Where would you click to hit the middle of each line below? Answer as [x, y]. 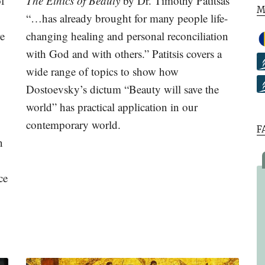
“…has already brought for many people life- [127, 18]
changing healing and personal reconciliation [127, 36]
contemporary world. [73, 125]
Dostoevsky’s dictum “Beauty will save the [122, 89]
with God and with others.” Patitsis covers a [124, 54]
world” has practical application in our [112, 107]
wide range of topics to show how [102, 71]
